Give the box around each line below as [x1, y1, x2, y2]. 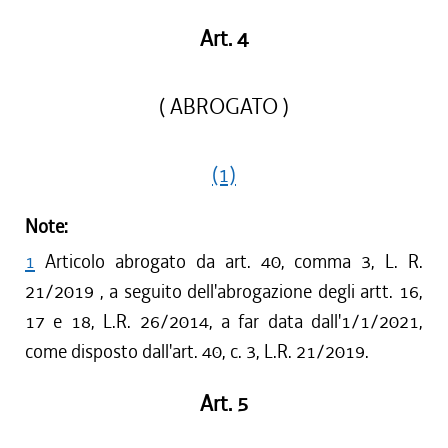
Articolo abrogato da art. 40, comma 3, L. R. [45, 249, 423, 274]
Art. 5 [199, 390, 249, 418]
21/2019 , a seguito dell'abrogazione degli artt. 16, [25, 279, 423, 304]
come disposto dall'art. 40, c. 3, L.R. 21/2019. [25, 339, 369, 364]
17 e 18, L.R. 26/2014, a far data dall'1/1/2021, [25, 309, 423, 334]
